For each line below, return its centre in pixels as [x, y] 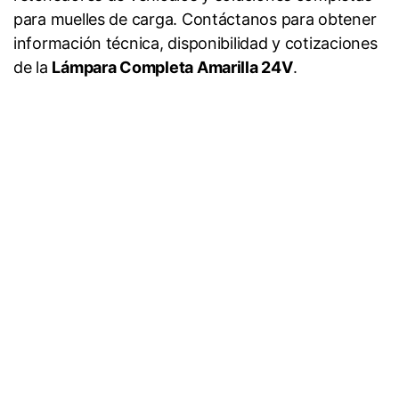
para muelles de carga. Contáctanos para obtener [195, 20]
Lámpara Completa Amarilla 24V [172, 68]
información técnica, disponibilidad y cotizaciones [195, 44]
